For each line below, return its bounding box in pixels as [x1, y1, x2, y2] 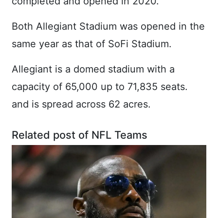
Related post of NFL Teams [12, 128, 147, 141]
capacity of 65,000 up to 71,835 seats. [12, 80, 188, 92]
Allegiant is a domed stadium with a [12, 63, 175, 75]
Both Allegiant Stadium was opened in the [12, 20, 205, 32]
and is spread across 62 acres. [12, 98, 151, 110]
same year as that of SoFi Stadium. [12, 37, 172, 50]
